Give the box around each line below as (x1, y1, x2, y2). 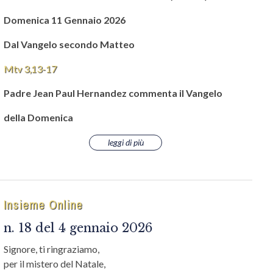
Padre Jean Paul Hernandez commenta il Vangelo (4, 87, 222, 99)
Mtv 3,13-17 (4, 63, 57, 74)
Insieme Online (4, 196, 83, 213)
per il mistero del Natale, (4, 258, 107, 269)
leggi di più (107, 137, 144, 147)
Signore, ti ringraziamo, (4, 243, 101, 255)
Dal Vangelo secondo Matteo (4, 38, 135, 50)
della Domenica (4, 112, 73, 123)
